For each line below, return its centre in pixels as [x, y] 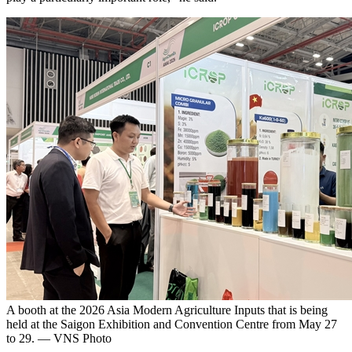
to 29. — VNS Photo [59, 339]
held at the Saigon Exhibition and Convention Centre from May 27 [172, 324]
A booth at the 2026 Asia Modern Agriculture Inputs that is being [167, 310]
